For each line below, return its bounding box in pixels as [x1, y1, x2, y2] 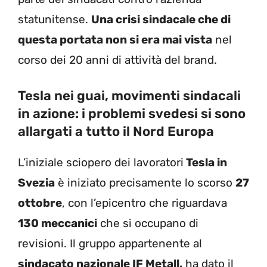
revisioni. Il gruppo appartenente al [18, 237, 202, 251]
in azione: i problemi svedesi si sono [18, 105, 246, 122]
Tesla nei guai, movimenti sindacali [18, 88, 241, 104]
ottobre [18, 196, 62, 210]
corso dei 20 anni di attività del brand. [18, 52, 217, 67]
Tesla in [184, 156, 227, 170]
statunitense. [18, 12, 91, 26]
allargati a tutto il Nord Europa [18, 123, 214, 140]
